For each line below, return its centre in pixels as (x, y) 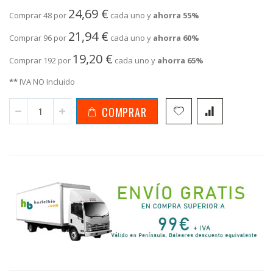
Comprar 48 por (39, 16)
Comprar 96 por (39, 38)
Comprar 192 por (41, 61)
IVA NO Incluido (46, 81)
